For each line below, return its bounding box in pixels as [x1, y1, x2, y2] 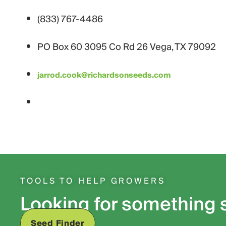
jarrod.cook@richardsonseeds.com [37, 69, 171, 82]
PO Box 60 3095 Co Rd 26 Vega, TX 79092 [37, 39, 216, 55]
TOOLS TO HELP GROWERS [20, 174, 165, 189]
